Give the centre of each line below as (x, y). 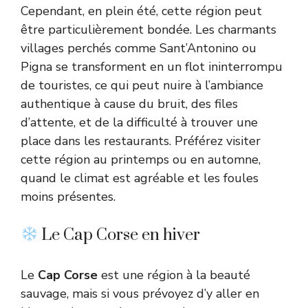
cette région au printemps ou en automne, (141, 159)
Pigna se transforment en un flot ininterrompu (152, 67)
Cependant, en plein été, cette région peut (141, 11)
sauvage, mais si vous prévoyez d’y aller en (140, 294)
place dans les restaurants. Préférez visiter (141, 141)
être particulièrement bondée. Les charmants (148, 30)
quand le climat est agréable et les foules (140, 178)
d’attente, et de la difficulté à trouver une (139, 122)
